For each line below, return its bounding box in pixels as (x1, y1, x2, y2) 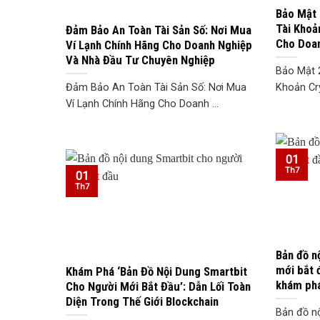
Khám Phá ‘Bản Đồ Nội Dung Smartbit (66, 264, 247, 279)
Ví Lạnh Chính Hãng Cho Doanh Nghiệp (66, 37, 252, 52)
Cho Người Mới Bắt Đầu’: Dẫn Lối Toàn (66, 279, 251, 294)
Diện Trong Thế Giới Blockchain (66, 294, 219, 309)
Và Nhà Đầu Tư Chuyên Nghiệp (66, 52, 215, 67)
